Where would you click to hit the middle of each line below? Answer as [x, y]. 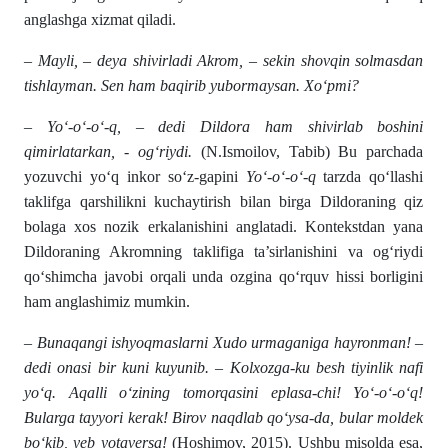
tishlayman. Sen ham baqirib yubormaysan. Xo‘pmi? [191, 86]
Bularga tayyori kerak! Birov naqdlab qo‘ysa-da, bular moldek [224, 418]
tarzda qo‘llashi [369, 177]
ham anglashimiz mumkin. [107, 302]
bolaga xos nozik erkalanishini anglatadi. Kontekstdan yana [224, 227]
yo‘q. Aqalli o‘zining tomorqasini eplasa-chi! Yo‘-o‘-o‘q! [224, 393]
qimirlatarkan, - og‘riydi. [108, 152]
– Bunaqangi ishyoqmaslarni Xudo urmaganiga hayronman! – [224, 343]
